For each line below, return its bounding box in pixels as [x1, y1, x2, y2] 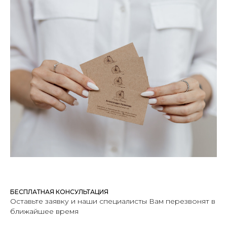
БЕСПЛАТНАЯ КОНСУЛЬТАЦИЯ [10, 187, 108, 196]
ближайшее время [10, 206, 79, 216]
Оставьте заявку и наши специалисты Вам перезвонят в [10, 196, 215, 206]
